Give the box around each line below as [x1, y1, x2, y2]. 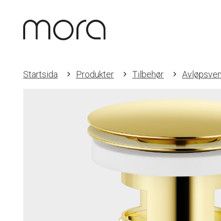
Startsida [23, 69, 58, 79]
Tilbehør [132, 69, 164, 79]
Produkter [76, 69, 114, 79]
